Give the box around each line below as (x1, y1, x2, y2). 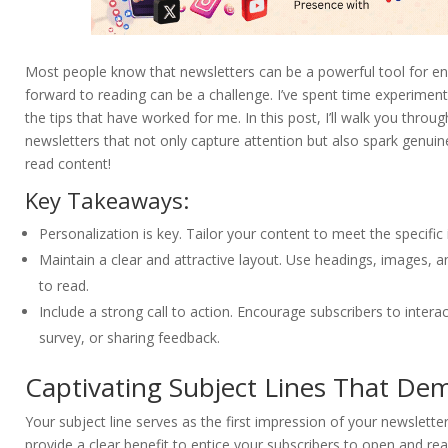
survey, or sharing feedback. (39, 328, 220, 348)
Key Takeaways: (25, 185, 189, 216)
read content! (25, 154, 111, 174)
